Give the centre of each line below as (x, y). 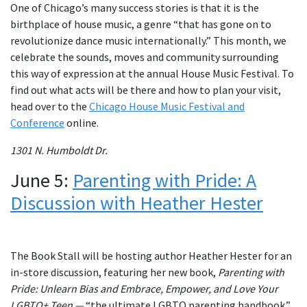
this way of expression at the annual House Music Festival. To (152, 74)
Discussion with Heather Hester (137, 203)
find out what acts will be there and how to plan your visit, (146, 90)
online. (82, 123)
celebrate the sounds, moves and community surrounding (145, 57)
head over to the (50, 107)
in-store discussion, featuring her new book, (114, 272)
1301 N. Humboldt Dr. (59, 150)
